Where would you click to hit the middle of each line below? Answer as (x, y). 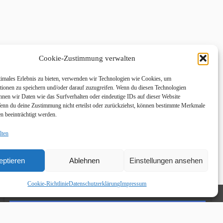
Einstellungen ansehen (166, 160)
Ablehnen (85, 160)
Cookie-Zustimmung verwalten (87, 58)
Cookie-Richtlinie (48, 184)
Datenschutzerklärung (95, 184)
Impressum (133, 184)
